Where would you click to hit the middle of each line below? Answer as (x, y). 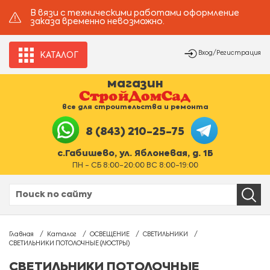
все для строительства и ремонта (135, 107)
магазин (135, 84)
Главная (21, 234)
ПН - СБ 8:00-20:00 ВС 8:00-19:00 (135, 166)
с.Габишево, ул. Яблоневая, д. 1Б (135, 154)
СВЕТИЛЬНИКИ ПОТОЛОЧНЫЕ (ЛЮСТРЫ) (69, 243)
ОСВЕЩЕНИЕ (110, 234)
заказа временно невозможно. (97, 22)
